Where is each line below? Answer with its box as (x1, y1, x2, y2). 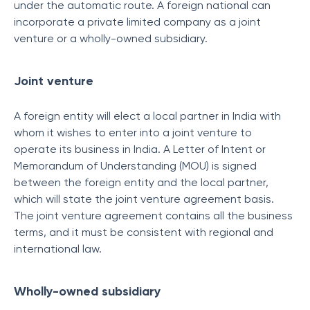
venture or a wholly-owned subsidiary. (14, 32, 210, 45)
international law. (14, 242, 104, 255)
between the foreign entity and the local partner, (14, 176, 268, 189)
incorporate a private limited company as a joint (14, 15, 261, 28)
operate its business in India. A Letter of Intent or (14, 143, 266, 156)
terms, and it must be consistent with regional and (14, 226, 273, 239)
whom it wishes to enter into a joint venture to (14, 126, 252, 139)
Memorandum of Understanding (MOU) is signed (14, 159, 257, 172)
